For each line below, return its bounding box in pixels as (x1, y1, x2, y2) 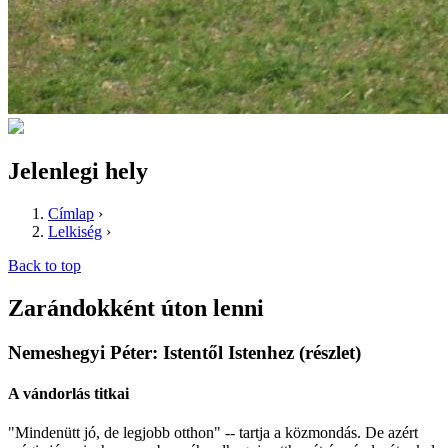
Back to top (8, 256, 81, 274)
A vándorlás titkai (8, 384, 129, 402)
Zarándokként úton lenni (8, 294, 264, 321)
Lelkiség (48, 222, 102, 240)
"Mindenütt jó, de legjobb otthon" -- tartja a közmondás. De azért (8, 424, 418, 442)
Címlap (48, 204, 94, 222)
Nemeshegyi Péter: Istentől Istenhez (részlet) (8, 341, 361, 363)
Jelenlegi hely (8, 157, 148, 184)
